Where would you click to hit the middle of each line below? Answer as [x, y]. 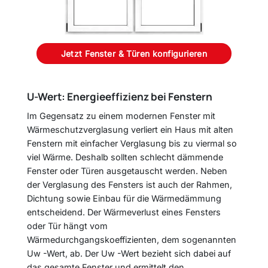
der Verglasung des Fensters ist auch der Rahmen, [130, 184]
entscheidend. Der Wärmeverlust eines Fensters [124, 212]
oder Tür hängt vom [67, 226]
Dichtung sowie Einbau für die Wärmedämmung [124, 198]
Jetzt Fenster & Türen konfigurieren [134, 54]
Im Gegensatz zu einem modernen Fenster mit [121, 115]
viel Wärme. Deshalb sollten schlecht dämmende [125, 157]
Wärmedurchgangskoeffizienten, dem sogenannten [132, 239]
